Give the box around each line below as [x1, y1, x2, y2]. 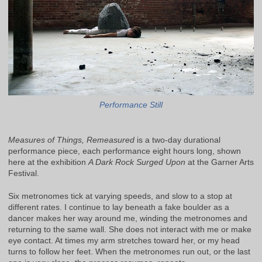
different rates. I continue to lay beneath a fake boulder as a [8, 202, 229, 212]
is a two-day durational [135, 135, 220, 145]
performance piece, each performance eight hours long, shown [8, 146, 241, 156]
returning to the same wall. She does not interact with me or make [8, 225, 251, 234]
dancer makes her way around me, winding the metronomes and [8, 213, 247, 223]
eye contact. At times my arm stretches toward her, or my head [8, 236, 240, 245]
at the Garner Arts [185, 157, 254, 167]
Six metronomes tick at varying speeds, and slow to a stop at [8, 191, 232, 201]
